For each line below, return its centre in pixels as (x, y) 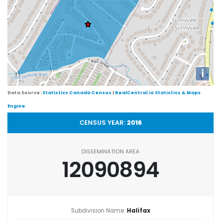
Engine (16, 106)
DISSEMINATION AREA (110, 152)
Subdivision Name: (99, 210)
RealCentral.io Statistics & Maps (158, 92)
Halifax (138, 210)
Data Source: (25, 92)
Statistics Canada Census (77, 92)
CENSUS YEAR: (103, 122)
